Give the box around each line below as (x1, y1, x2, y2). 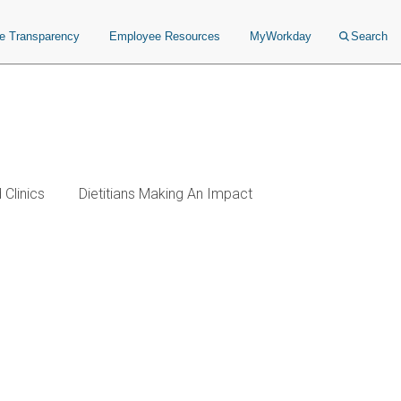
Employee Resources (109, 30, 220, 43)
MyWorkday (250, 30, 311, 43)
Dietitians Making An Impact (79, 185, 252, 202)
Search (351, 30, 388, 43)
